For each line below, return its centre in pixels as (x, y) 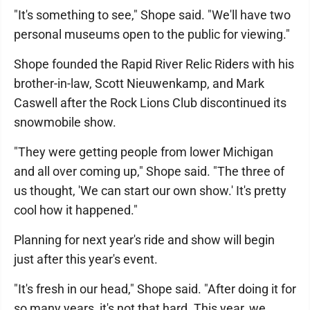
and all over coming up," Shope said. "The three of (149, 171)
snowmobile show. (65, 122)
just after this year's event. (86, 259)
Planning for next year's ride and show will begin (144, 240)
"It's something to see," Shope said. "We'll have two (152, 15)
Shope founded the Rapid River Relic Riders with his (154, 64)
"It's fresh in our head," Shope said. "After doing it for (155, 289)
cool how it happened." (76, 210)
